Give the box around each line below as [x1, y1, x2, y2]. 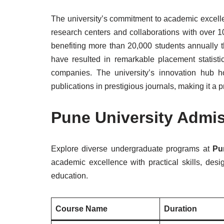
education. [51, 171, 88, 180]
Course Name [55, 204, 107, 213]
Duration [164, 204, 197, 213]
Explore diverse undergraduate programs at [51, 144, 212, 153]
